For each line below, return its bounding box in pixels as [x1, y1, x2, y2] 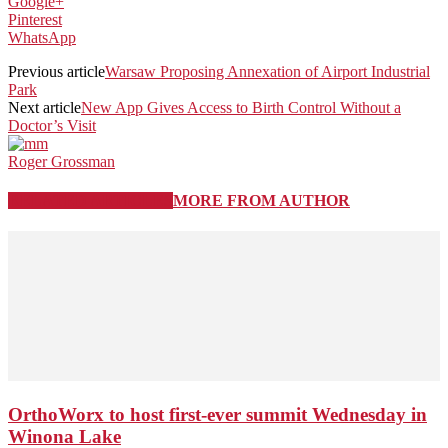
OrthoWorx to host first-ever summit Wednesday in [8, 404, 427, 426]
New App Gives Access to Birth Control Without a [81, 98, 401, 116]
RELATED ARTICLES [8, 192, 173, 210]
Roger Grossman [8, 152, 115, 170]
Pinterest [8, 10, 62, 28]
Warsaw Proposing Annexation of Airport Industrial [105, 62, 430, 80]
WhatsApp [8, 28, 76, 46]
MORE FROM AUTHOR [173, 192, 350, 210]
